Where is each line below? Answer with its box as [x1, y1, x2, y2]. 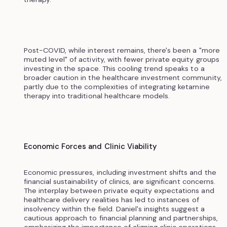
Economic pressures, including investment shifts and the [23, 167, 216, 177]
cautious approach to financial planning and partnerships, [23, 213, 218, 222]
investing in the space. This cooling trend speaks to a [23, 63, 205, 73]
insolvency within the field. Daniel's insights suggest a [23, 204, 205, 213]
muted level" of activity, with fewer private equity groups [23, 54, 219, 64]
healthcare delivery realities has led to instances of [23, 195, 199, 204]
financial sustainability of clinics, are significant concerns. [23, 176, 215, 186]
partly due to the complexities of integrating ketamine [23, 82, 210, 91]
